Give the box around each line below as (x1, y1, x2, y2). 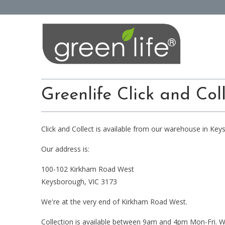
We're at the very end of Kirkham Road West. (41, 196, 187, 206)
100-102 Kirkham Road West (41, 164, 134, 174)
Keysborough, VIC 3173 (41, 176, 117, 186)
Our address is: (41, 144, 89, 154)
